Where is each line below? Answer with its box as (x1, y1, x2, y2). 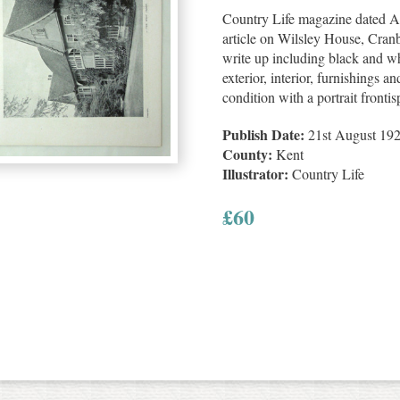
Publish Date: (222, 123, 304, 145)
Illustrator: (222, 162, 288, 184)
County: (222, 143, 272, 164)
